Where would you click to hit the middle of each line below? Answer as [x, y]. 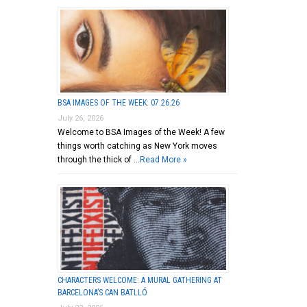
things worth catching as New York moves [137, 146]
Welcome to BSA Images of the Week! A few [141, 132]
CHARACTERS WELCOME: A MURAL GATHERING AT [139, 280]
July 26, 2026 [80, 118]
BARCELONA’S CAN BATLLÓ [102, 292]
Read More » [163, 159]
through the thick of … [98, 159]
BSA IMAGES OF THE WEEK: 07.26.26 [118, 102]
